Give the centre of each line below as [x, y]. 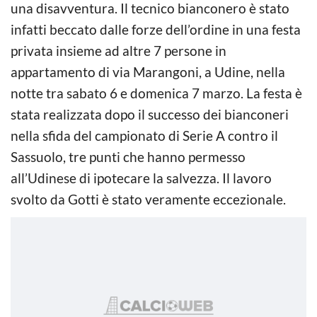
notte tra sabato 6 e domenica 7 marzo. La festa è [156, 93]
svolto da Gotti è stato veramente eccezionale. [148, 199]
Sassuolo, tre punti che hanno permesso [128, 156]
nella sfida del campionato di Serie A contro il [144, 135]
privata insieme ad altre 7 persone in [119, 50]
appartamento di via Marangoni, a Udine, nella [148, 71]
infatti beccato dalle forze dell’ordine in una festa [156, 29]
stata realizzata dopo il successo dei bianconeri [150, 114]
